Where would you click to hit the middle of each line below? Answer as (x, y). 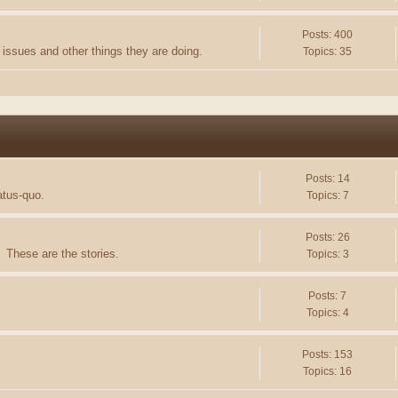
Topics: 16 (328, 372)
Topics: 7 (327, 196)
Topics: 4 (327, 313)
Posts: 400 (328, 35)
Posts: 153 (328, 355)
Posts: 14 (327, 179)
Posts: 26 (327, 238)
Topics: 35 (328, 52)
